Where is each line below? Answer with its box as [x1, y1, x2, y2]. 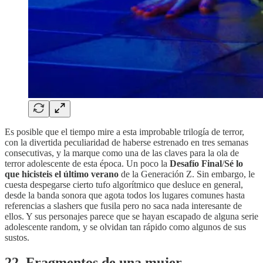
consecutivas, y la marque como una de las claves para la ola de [5, 148, 239, 159]
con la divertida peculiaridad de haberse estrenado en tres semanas [5, 137, 248, 148]
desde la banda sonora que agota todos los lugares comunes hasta [5, 190, 245, 201]
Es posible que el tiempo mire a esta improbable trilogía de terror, [5, 127, 244, 137]
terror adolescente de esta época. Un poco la [5, 159, 170, 169]
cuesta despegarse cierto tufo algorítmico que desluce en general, [5, 180, 243, 190]
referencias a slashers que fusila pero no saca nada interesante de [5, 201, 242, 211]
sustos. [5, 232, 29, 243]
